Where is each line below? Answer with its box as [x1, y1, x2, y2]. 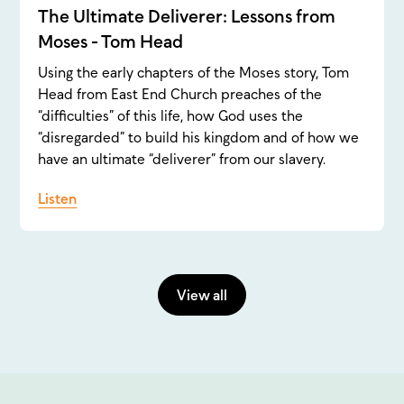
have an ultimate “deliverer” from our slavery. [38, 151, 326, 168]
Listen [38, 190, 78, 207]
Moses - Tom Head [38, 32, 184, 52]
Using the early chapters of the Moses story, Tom [38, 64, 350, 81]
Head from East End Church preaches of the [38, 86, 323, 103]
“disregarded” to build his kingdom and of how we [38, 129, 360, 146]
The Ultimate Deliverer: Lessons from [38, 6, 336, 27]
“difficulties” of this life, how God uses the [38, 107, 304, 124]
